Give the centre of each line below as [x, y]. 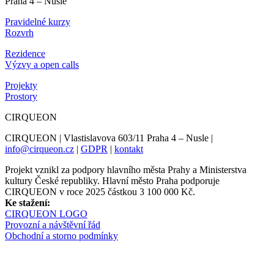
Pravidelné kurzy [38, 21]
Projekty [21, 85]
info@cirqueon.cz [39, 149]
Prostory [21, 96]
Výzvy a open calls [42, 64]
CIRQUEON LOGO [46, 213]
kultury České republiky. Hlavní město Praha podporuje [112, 180]
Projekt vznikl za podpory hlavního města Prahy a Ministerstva [126, 169]
